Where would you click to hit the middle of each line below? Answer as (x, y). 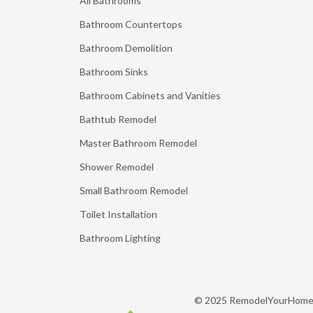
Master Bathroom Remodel (138, 143)
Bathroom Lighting (120, 238)
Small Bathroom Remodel (134, 190)
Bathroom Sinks (114, 72)
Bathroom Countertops (131, 24)
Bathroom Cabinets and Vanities (150, 95)
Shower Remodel (117, 167)
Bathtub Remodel (118, 119)
